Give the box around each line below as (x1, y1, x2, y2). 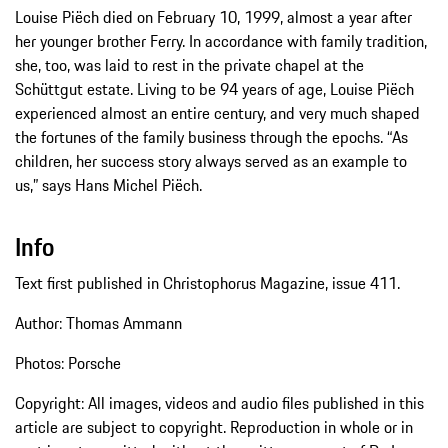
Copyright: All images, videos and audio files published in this (15, 391, 424, 416)
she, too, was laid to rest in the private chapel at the (15, 53, 364, 78)
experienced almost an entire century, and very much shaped (15, 101, 420, 126)
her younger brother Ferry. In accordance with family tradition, (15, 29, 427, 54)
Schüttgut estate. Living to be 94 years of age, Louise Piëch (15, 77, 414, 102)
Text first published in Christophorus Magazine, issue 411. (15, 271, 400, 296)
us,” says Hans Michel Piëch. (15, 173, 202, 198)
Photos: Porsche (15, 351, 121, 376)
